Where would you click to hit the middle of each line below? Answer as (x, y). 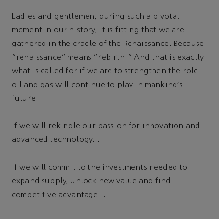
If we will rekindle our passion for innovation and (106, 126)
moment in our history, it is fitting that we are (98, 31)
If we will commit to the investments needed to (100, 167)
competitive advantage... (59, 195)
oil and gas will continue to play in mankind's (98, 85)
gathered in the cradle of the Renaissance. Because (108, 44)
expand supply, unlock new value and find (91, 181)
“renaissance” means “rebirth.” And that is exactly (108, 58)
